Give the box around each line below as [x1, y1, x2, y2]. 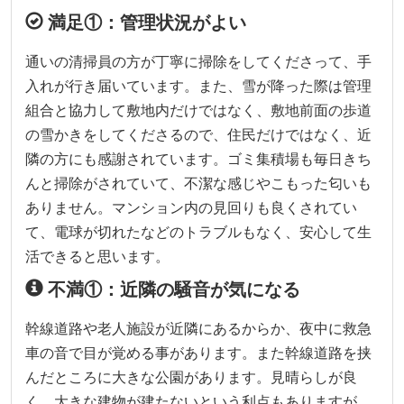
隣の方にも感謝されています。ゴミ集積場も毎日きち [25, 149, 372, 169]
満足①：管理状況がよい [43, 10, 246, 34]
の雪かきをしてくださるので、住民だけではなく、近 [25, 124, 372, 144]
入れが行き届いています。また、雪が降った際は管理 [25, 76, 372, 96]
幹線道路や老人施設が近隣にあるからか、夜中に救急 [25, 318, 372, 338]
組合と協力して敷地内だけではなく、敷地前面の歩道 [25, 100, 372, 120]
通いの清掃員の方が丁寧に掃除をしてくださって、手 [25, 51, 372, 71]
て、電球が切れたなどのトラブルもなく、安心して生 [25, 222, 372, 242]
